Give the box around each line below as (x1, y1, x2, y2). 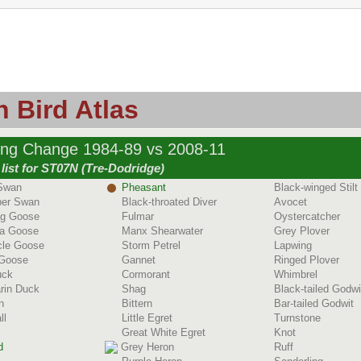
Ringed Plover (274, 254, 339, 266)
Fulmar (122, 210, 154, 222)
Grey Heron (121, 341, 174, 353)
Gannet (122, 254, 156, 266)
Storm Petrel (122, 239, 180, 251)
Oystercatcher (274, 210, 340, 222)
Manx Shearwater (122, 225, 203, 237)
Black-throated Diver (122, 196, 217, 208)
